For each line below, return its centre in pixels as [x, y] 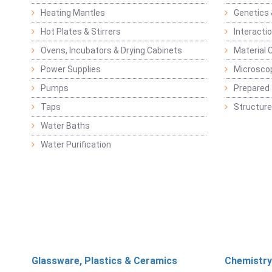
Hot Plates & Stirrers [81, 32]
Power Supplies [71, 70]
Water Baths [65, 126]
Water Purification [76, 145]
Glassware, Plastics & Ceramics [104, 261]
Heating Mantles [73, 13]
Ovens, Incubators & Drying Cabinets [111, 51]
